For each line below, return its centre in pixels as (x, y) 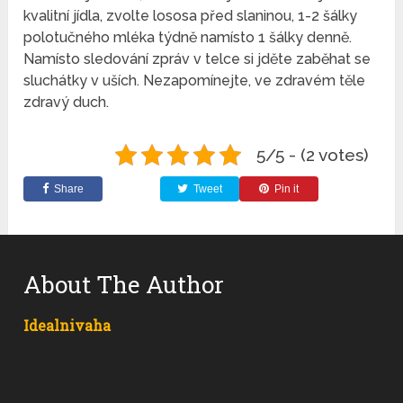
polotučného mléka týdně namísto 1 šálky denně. (188, 38)
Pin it (287, 189)
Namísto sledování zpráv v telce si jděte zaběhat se (197, 59)
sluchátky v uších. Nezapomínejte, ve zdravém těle (195, 81)
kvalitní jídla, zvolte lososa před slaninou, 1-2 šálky (191, 16)
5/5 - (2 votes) (312, 155)
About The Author (124, 285)
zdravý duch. (67, 103)
